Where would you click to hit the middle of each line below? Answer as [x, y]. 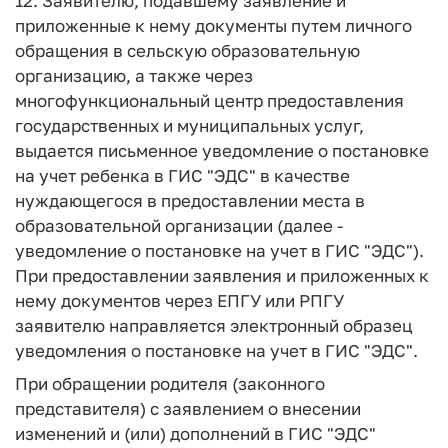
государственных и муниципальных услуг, [189, 125]
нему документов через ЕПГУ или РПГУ [179, 300]
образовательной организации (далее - [179, 225]
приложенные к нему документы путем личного [213, 25]
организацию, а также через [134, 75]
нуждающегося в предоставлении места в [190, 200]
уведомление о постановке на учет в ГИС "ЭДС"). [219, 250]
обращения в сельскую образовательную [187, 50]
